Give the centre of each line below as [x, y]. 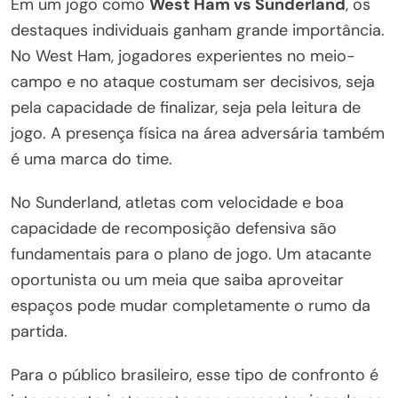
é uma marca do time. [92, 159]
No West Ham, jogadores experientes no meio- [183, 56]
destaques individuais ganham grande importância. [198, 30]
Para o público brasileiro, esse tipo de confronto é [195, 374]
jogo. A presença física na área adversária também [198, 133]
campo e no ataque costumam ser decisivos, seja [193, 81]
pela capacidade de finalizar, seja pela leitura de [186, 107]
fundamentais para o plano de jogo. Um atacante [191, 254]
